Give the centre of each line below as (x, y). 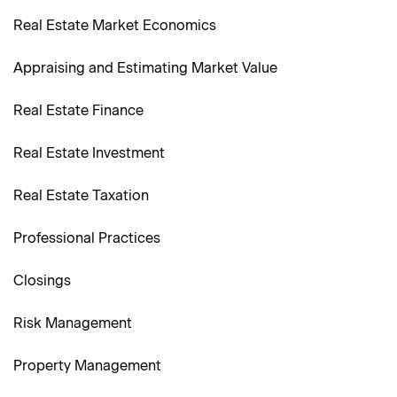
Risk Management (73, 323)
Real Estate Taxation (81, 196)
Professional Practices (87, 238)
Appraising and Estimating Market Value (145, 68)
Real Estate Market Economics (115, 26)
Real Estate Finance (78, 111)
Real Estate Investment (89, 153)
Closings (42, 281)
